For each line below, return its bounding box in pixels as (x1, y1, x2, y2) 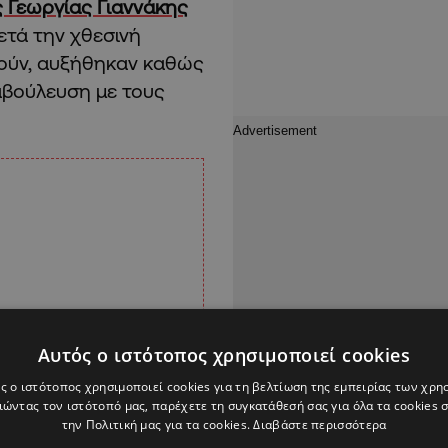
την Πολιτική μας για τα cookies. (61, 416, 254, 433)
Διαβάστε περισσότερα (253, 416, 387, 433)
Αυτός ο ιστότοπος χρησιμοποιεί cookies (37, 343, 411, 367)
